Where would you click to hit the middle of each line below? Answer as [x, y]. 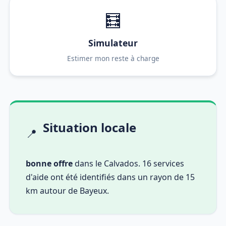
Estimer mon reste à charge [113, 58]
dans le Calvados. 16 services [128, 163]
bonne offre [49, 163]
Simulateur [113, 43]
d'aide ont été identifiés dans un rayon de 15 [110, 177]
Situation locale [90, 127]
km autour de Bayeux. [67, 190]
